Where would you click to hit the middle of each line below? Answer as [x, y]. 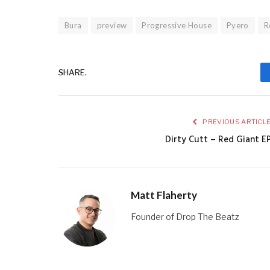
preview [112, 26]
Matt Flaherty [164, 195]
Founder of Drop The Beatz [185, 217]
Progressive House [177, 26]
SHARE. [73, 72]
